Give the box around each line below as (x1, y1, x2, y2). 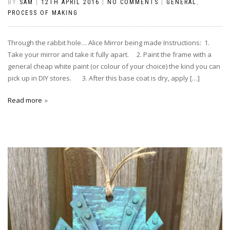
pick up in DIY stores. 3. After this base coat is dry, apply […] (8, 73, 200, 83)
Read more (8, 95, 42, 105)
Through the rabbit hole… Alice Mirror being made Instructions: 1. (8, 37, 209, 47)
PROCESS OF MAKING (8, 9, 78, 16)
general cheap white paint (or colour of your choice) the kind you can (8, 61, 220, 71)
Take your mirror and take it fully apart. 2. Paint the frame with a (8, 49, 212, 59)
